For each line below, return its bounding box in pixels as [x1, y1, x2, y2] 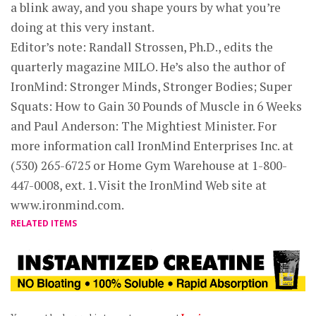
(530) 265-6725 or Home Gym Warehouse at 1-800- [11, 157, 287, 174]
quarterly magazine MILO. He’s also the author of [11, 59, 285, 75]
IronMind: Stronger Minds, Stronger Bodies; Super [11, 78, 292, 95]
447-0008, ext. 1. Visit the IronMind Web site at [11, 177, 267, 193]
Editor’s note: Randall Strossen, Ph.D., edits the [11, 39, 273, 55]
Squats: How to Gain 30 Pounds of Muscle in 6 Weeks [11, 98, 302, 114]
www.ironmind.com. [11, 197, 124, 213]
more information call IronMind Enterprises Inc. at [11, 138, 293, 154]
